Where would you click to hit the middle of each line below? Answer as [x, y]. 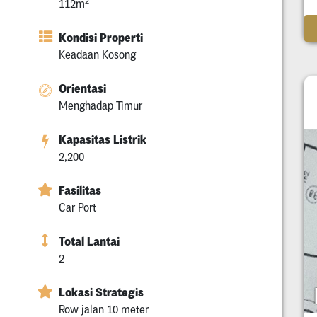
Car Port [77, 207]
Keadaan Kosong [97, 54]
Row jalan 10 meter [104, 309]
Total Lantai [89, 241]
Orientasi [82, 88]
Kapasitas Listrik [103, 139]
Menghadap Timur [100, 105]
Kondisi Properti [101, 37]
